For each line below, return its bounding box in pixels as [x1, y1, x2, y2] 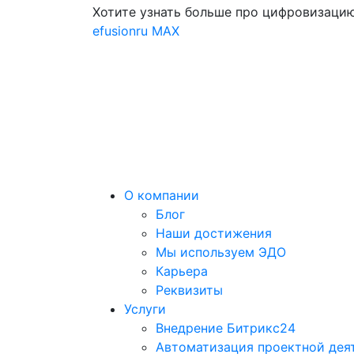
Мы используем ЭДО [156, 244, 286, 260]
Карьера [156, 263, 208, 279]
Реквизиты [156, 282, 223, 298]
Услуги [124, 301, 166, 317]
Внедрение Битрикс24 [156, 320, 296, 336]
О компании [124, 187, 199, 203]
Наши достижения [156, 225, 272, 241]
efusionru [92, 23, 148, 39]
